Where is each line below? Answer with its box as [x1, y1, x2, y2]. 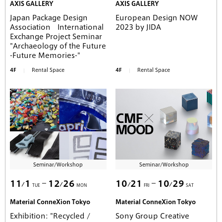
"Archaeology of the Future [10, 42, 106, 50]
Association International [10, 23, 104, 31]
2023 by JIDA [115, 23, 162, 31]
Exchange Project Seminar [10, 33, 102, 40]
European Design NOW [115, 14, 198, 21]
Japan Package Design [10, 14, 88, 21]
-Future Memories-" [10, 52, 80, 59]
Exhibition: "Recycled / [10, 212, 90, 220]
